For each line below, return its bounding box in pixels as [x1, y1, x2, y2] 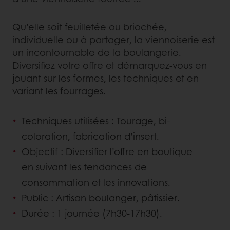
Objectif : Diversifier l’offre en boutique [22, 144, 193, 158]
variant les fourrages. [12, 84, 106, 98]
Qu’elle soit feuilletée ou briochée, [12, 20, 167, 33]
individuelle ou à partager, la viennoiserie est [12, 32, 215, 46]
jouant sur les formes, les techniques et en [12, 71, 199, 85]
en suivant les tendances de [22, 160, 147, 174]
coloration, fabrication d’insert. [22, 129, 159, 143]
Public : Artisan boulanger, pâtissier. [22, 190, 180, 204]
